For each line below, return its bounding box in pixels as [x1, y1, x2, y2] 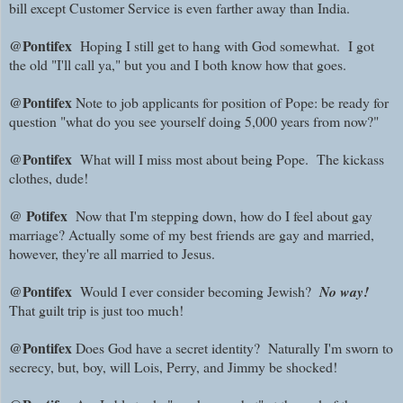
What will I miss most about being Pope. [76, 149, 317, 169]
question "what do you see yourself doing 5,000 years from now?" [9, 112, 379, 131]
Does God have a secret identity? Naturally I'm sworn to [76, 338, 393, 358]
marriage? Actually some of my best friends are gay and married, [9, 225, 374, 245]
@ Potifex [9, 205, 71, 227]
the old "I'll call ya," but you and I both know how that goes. [9, 55, 346, 75]
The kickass [317, 149, 384, 169]
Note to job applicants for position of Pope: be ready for [72, 93, 389, 112]
